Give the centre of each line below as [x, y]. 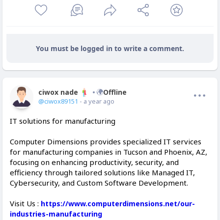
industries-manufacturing [56, 214]
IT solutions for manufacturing [63, 121]
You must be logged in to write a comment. [110, 49]
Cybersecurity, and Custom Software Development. [99, 183]
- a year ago [96, 101]
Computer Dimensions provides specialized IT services [106, 142]
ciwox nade [58, 92]
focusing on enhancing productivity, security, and [94, 162]
